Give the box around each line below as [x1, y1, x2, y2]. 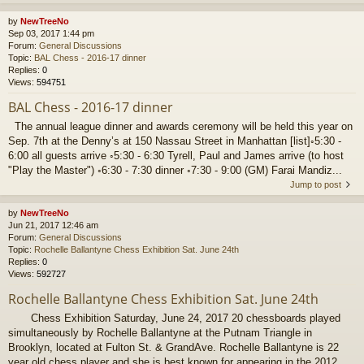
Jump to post [290, 180, 341, 190]
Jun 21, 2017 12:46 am [8, 220, 98, 231]
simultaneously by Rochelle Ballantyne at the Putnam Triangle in [8, 326, 312, 339]
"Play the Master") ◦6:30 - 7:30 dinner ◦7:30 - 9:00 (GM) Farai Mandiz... [8, 164, 342, 177]
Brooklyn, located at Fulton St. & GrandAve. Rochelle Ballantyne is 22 [8, 340, 339, 353]
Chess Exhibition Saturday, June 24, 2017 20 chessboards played [8, 311, 340, 324]
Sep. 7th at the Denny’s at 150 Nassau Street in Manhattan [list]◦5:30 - [8, 135, 341, 148]
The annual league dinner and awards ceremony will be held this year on [8, 120, 353, 133]
